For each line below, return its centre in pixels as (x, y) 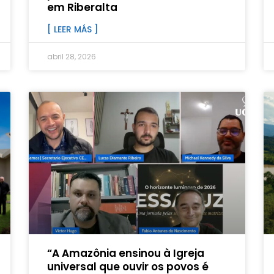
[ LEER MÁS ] (73, 30)
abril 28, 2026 (72, 57)
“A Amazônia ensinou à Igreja (126, 254)
